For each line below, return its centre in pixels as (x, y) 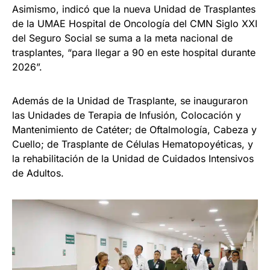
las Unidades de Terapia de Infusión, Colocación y (127, 115)
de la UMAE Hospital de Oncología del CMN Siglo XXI (135, 24)
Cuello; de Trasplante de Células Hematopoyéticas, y (133, 144)
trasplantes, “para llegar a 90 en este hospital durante (134, 53)
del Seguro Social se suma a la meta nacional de (122, 38)
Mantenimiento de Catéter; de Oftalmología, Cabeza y (134, 130)
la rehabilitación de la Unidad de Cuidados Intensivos (133, 159)
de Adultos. (38, 173)
